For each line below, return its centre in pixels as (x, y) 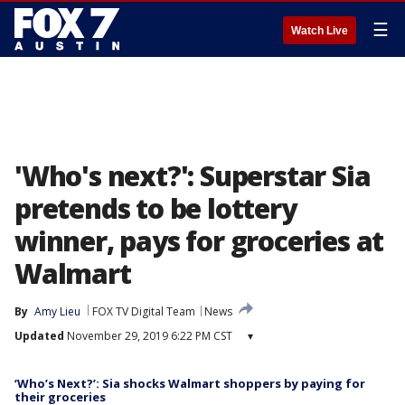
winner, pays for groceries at (199, 241)
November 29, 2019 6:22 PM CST (148, 336)
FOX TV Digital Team (144, 311)
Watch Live (320, 31)
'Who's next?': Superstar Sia (193, 176)
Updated (39, 336)
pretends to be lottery (155, 208)
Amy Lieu (57, 311)
